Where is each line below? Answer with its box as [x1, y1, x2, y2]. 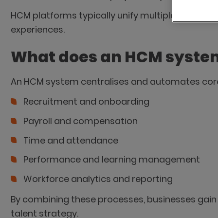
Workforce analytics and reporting [23, 172, 173, 185]
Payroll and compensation [23, 114, 140, 127]
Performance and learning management [23, 153, 202, 166]
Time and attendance [23, 134, 120, 146]
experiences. [10, 23, 65, 36]
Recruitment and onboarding [23, 95, 151, 108]
